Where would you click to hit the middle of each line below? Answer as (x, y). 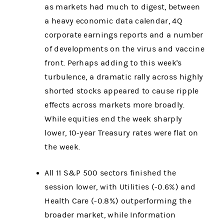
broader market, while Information (110, 215)
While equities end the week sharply (113, 119)
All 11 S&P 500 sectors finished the (110, 173)
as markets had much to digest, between (122, 7)
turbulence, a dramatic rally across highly (124, 77)
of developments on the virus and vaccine (124, 49)
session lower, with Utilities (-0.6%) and (120, 187)
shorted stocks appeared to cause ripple (122, 91)
